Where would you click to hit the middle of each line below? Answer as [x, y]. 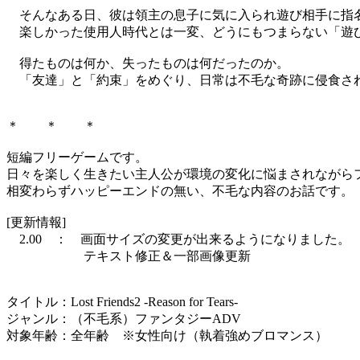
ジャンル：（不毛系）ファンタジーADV [124, 319]
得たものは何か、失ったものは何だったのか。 [148, 63]
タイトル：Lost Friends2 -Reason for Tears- [122, 302]
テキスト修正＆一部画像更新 [129, 256]
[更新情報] [36, 223]
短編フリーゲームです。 [77, 157]
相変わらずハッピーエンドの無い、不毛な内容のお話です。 [180, 191]
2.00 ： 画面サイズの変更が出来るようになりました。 [178, 239]
